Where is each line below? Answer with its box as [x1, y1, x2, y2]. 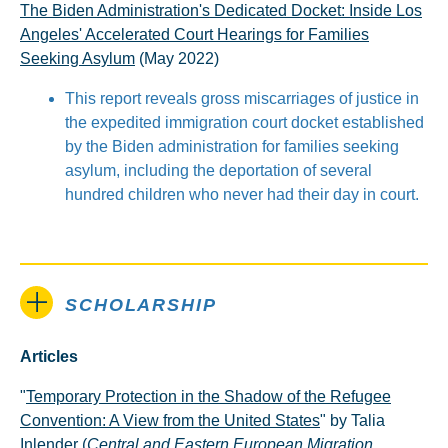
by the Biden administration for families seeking [65, 138, 399, 155]
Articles [20, 348, 78, 365]
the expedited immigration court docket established [65, 114, 424, 131]
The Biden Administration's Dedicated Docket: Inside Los [20, 2, 422, 19]
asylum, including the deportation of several [65, 162, 372, 179]
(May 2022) [135, 50, 219, 67]
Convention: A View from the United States [20, 412, 320, 429]
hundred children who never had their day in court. [65, 186, 423, 203]
